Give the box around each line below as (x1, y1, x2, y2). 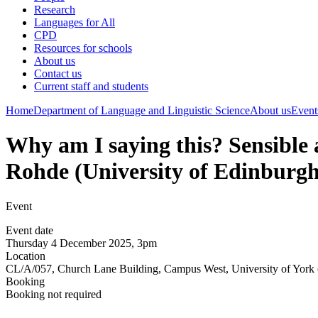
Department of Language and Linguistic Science (33, 104, 250, 116)
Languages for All (34, 16, 115, 28)
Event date (6, 224, 53, 236)
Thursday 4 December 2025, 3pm (6, 236, 157, 249)
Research (34, 4, 75, 16)
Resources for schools (34, 42, 132, 54)
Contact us (34, 67, 82, 79)
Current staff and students (34, 80, 148, 92)
